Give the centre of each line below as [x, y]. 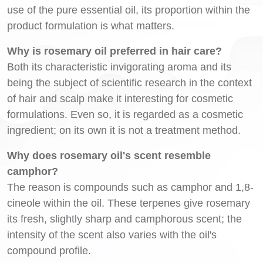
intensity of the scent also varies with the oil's [112, 235]
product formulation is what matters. [91, 26]
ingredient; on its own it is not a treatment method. [124, 130]
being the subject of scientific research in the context [129, 82]
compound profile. [49, 250]
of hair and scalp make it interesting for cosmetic [120, 98]
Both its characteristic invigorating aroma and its [119, 67]
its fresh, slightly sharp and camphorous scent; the [124, 219]
